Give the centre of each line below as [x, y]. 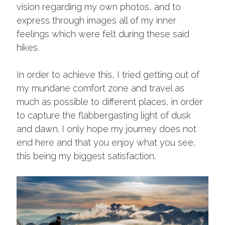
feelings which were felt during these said [103, 34]
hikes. [28, 47]
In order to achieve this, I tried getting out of [108, 74]
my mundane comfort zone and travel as [100, 88]
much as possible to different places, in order [110, 101]
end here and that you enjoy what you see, [106, 142]
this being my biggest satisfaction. [86, 156]
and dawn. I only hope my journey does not [106, 129]
